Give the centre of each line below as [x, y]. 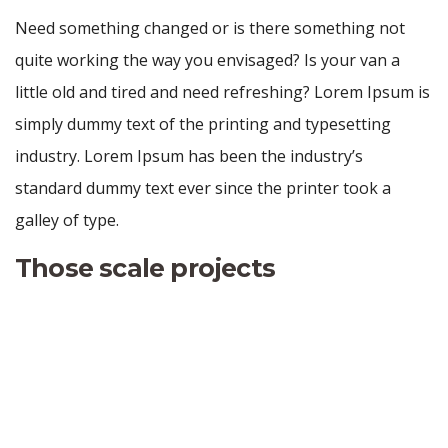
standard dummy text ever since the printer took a [203, 188]
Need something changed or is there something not [210, 28]
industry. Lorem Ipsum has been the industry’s [189, 156]
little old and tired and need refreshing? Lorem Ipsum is [222, 92]
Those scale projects [145, 268]
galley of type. [67, 220]
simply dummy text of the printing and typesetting [203, 124]
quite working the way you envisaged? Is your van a [207, 60]
